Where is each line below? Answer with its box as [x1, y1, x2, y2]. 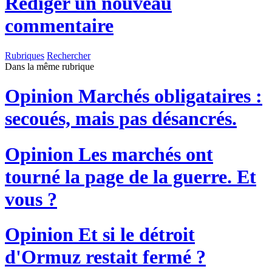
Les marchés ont [73, 143, 213, 165]
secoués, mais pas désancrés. [5, 107, 237, 130]
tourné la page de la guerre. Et [5, 165, 256, 188]
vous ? [5, 188, 57, 210]
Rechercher [47, 50, 90, 61]
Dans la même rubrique [5, 61, 94, 72]
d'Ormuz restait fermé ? [5, 246, 206, 268]
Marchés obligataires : [73, 85, 262, 107]
